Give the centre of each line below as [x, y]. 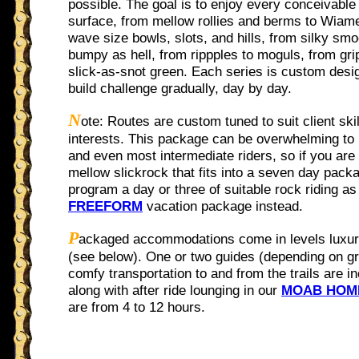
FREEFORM [105, 206]
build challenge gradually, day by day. [180, 88]
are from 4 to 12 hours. [137, 307]
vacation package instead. [223, 206]
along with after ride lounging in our [175, 290]
